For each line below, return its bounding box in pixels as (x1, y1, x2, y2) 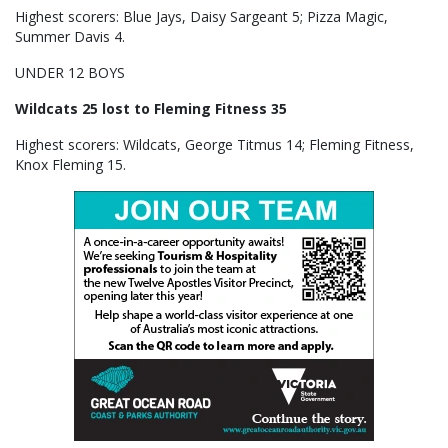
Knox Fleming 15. (15, 154, 126, 174)
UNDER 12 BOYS (15, 62, 125, 82)
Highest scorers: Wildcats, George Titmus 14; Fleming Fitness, (15, 134, 414, 154)
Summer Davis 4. (15, 26, 125, 46)
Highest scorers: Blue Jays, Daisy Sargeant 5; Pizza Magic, (15, 6, 388, 26)
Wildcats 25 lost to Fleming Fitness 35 (15, 98, 287, 118)
